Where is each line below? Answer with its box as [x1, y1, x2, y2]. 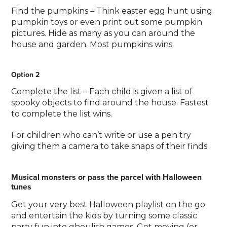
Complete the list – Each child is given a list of [11, 87, 193, 96]
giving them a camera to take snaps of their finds [11, 141, 208, 151]
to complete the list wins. [11, 109, 112, 119]
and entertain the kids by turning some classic [11, 211, 198, 220]
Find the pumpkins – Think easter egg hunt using [11, 6, 213, 16]
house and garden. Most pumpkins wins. [11, 40, 174, 49]
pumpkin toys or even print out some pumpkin [11, 17, 203, 27]
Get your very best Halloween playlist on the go [11, 200, 206, 209]
